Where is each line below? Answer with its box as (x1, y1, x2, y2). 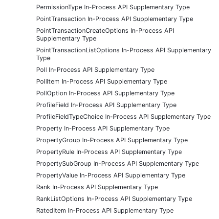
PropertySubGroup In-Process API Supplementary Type (36, 159, 199, 167)
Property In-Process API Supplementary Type (36, 124, 170, 132)
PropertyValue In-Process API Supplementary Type (36, 171, 185, 179)
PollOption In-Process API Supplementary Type (36, 89, 175, 97)
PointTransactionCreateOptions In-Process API (36, 26, 174, 34)
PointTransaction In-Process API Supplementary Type (36, 15, 193, 22)
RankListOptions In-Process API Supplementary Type (36, 195, 192, 202)
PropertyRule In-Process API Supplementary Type (36, 148, 182, 155)
